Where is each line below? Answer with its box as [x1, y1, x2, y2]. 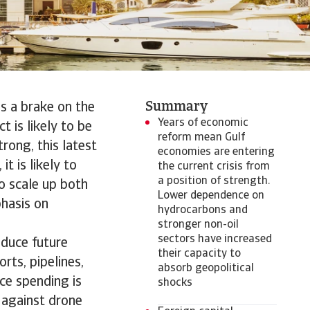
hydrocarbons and [158, 205, 248, 216]
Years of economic [158, 118, 248, 129]
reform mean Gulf [158, 132, 245, 143]
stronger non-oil [158, 219, 239, 230]
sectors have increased [158, 234, 272, 245]
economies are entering [158, 147, 275, 158]
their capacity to [158, 248, 241, 259]
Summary [145, 100, 208, 114]
